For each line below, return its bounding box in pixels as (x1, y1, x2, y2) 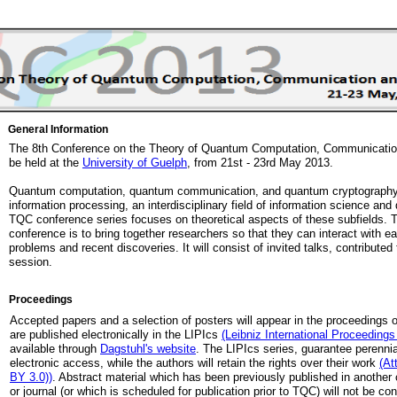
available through (10, 342, 100, 355)
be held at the (9, 156, 82, 169)
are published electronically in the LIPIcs (10, 328, 222, 341)
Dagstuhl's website (100, 342, 196, 355)
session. (9, 255, 52, 269)
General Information (8, 124, 108, 135)
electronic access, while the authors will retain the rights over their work (10, 356, 379, 370)
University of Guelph (82, 156, 187, 169)
